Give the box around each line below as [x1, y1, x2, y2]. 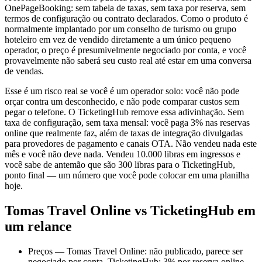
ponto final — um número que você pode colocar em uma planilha [5, 170, 249, 181]
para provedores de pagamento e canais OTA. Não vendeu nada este [5, 139, 257, 149]
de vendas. [5, 66, 44, 77]
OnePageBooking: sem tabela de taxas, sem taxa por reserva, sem [5, 3, 246, 13]
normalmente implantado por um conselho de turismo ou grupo [5, 24, 236, 35]
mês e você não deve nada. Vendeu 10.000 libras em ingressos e [5, 149, 240, 160]
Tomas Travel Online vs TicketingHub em [5, 203, 256, 219]
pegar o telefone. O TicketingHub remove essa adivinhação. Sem [5, 107, 244, 118]
